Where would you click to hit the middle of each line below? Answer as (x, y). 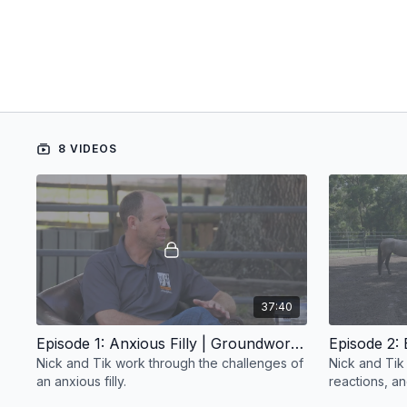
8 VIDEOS (86, 148)
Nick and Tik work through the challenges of (170, 363)
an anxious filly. (82, 382)
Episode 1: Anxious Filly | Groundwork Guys (298, 344)
